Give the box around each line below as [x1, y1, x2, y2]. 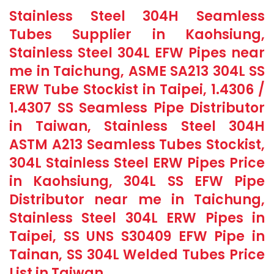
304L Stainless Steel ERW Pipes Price [9, 154, 265, 172]
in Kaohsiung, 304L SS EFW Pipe [9, 172, 265, 191]
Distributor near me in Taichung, [9, 190, 265, 209]
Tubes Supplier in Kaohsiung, [9, 25, 265, 44]
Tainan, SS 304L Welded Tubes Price [9, 245, 265, 264]
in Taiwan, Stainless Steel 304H [9, 117, 265, 136]
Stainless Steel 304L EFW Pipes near [9, 43, 265, 62]
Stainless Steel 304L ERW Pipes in [9, 209, 265, 228]
